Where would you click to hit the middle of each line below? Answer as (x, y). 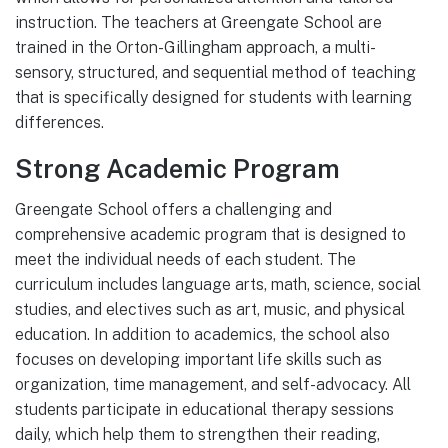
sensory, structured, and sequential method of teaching (215, 72)
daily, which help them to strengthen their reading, (197, 434)
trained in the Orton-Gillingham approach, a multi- (195, 47)
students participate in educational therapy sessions (204, 409)
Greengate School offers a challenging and (173, 209)
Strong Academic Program (177, 169)
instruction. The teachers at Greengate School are (198, 22)
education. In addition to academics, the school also (202, 334)
